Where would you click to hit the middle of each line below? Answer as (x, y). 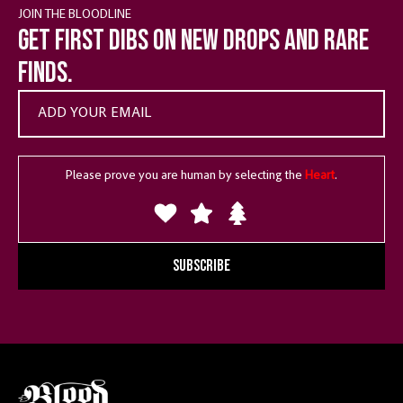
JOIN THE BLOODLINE (75, 15)
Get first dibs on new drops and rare (193, 40)
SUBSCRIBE (201, 265)
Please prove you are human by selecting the (185, 176)
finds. (45, 73)
